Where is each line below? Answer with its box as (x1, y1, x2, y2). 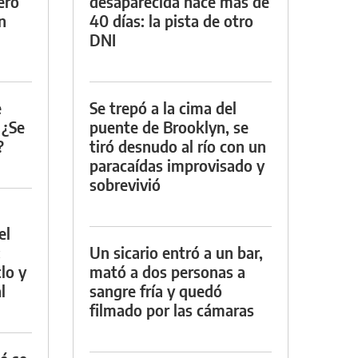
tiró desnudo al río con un (89, 135, 266, 156)
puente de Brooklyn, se (89, 116, 249, 137)
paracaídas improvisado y (89, 154, 265, 175)
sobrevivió (89, 173, 161, 194)
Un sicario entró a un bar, (89, 241, 263, 262)
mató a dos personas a (89, 261, 245, 281)
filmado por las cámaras (89, 299, 254, 320)
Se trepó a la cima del (89, 97, 237, 117)
